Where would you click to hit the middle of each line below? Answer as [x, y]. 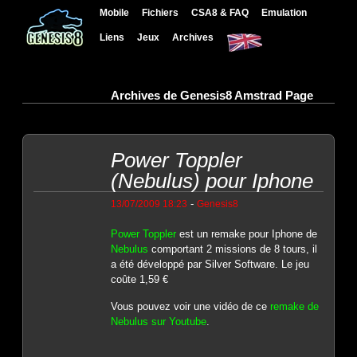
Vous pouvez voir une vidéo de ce [190, 307]
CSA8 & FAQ [220, 12]
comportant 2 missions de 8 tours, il [232, 249]
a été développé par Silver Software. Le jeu [210, 264]
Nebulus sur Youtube [158, 322]
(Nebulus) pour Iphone [212, 180]
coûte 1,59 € [139, 279]
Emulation [284, 12]
